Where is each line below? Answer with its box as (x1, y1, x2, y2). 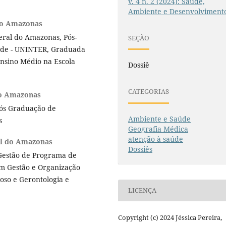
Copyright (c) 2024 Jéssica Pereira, (118, 212, 222, 222)
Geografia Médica (128, 124, 189, 134)
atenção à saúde (128, 134, 184, 144)
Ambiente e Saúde (128, 114, 191, 124)
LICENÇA (128, 186, 157, 195)
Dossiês (128, 144, 153, 154)
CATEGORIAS (128, 87, 169, 96)
